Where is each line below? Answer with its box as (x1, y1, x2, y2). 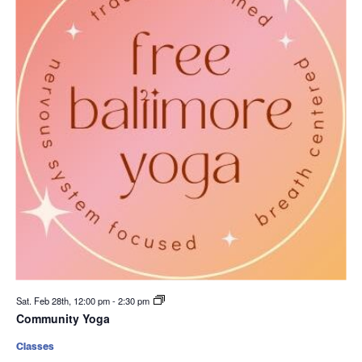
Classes (15, 340, 54, 352)
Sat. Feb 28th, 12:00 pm (15, 294, 112, 307)
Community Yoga (15, 310, 110, 326)
